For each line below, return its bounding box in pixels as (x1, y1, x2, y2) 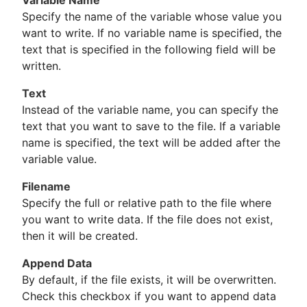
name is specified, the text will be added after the (22, 136, 280, 150)
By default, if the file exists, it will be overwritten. (22, 273, 276, 287)
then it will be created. (22, 229, 138, 243)
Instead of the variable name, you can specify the (22, 103, 278, 117)
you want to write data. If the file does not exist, (22, 212, 273, 227)
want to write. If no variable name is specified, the (22, 26, 282, 40)
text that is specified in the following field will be (22, 42, 275, 57)
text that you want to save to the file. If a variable (22, 119, 280, 134)
